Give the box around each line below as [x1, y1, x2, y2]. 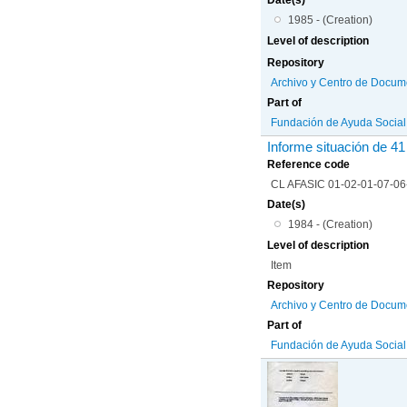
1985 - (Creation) [287, 13, 372, 26]
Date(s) [267, 197, 306, 211]
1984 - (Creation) [287, 217, 372, 231]
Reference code [267, 157, 351, 171]
